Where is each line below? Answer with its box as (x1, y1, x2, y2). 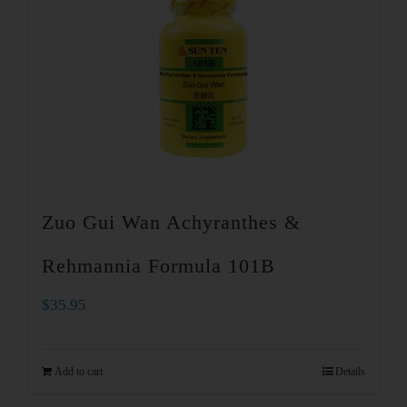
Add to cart (55, 365, 103, 379)
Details (335, 365, 365, 379)
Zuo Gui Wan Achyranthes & (42, 211, 301, 234)
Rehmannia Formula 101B (42, 254, 275, 278)
